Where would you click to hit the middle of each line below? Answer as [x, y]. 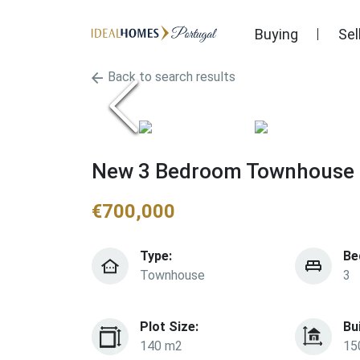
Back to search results [172, 77]
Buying [276, 34]
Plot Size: [169, 327]
